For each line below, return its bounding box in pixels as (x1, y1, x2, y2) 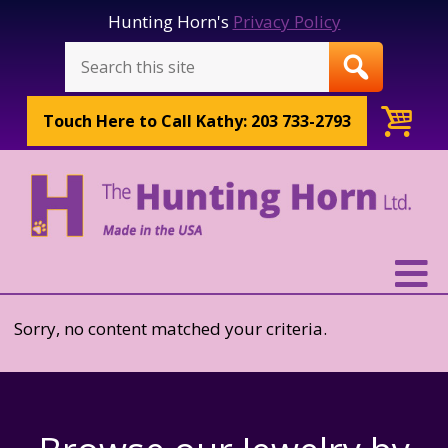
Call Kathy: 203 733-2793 (161, 110, 352, 133)
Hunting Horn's (107, 10, 233, 33)
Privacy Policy (232, 10, 341, 33)
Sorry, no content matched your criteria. (14, 317, 328, 341)
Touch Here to (43, 110, 162, 133)
